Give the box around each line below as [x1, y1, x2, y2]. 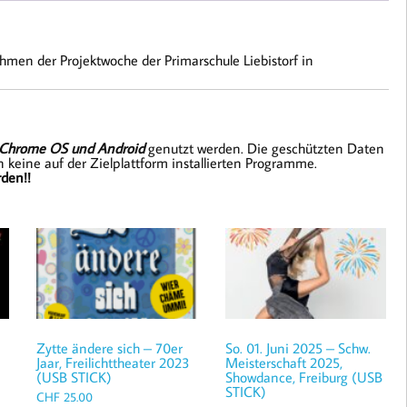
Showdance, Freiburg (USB [224, 367, 382, 386]
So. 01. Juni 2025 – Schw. [224, 338, 371, 357]
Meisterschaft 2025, [224, 352, 342, 372]
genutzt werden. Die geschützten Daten [144, 139, 384, 158]
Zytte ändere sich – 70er [36, 338, 184, 357]
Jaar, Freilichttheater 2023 [36, 352, 191, 372]
